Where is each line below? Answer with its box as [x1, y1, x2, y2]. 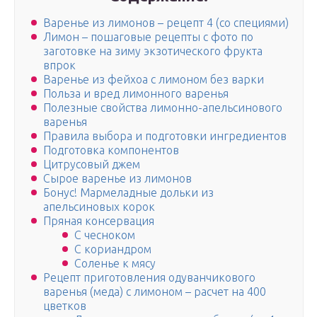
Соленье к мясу [74, 257, 156, 270]
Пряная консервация [43, 214, 154, 228]
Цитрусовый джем [43, 158, 140, 171]
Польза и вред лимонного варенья [43, 87, 229, 100]
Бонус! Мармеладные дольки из [43, 186, 214, 200]
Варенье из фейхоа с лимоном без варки [43, 73, 264, 86]
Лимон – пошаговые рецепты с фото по [43, 30, 253, 44]
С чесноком [74, 229, 135, 242]
